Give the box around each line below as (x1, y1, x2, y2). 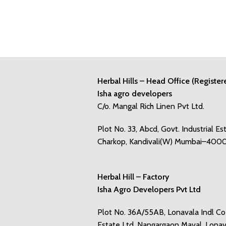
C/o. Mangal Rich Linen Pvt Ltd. (97, 101, 204, 111)
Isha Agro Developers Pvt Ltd (97, 185, 201, 194)
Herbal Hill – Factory (97, 172, 169, 182)
